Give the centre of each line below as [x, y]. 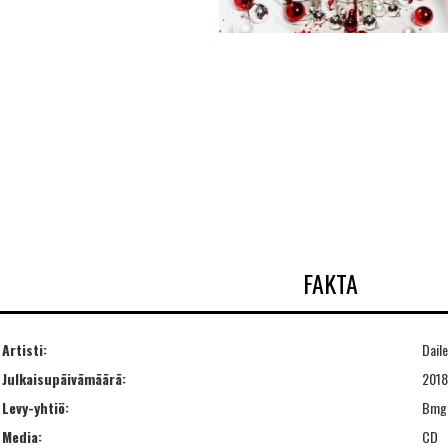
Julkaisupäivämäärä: [64, 378]
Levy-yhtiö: [35, 407]
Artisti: [24, 349]
